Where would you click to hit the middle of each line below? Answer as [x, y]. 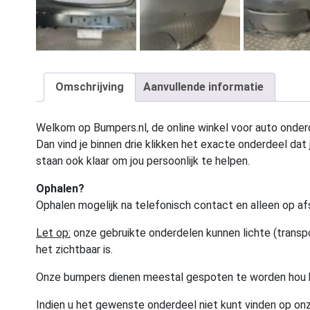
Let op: [53, 233]
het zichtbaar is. [74, 250]
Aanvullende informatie [203, 87]
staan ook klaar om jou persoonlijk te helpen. [143, 161]
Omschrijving [90, 87]
